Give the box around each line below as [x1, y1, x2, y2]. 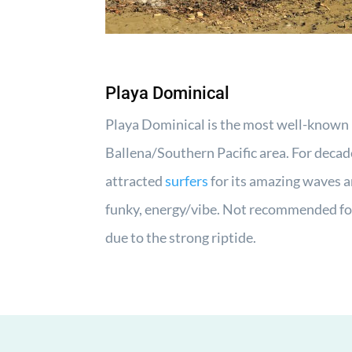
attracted [105, 172, 166, 190]
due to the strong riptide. [105, 229, 257, 247]
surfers [165, 172, 209, 190]
